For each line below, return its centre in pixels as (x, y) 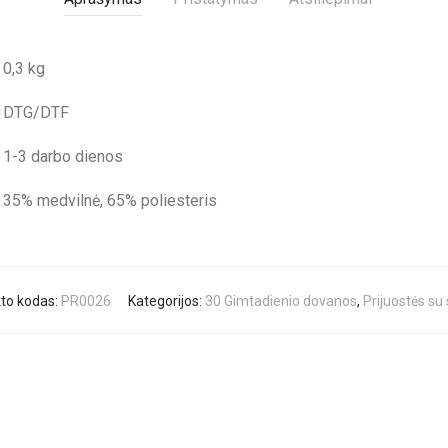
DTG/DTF (36, 112)
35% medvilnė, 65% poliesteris (110, 200)
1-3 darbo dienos (63, 156)
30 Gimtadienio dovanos (280, 301)
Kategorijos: (166, 301)
